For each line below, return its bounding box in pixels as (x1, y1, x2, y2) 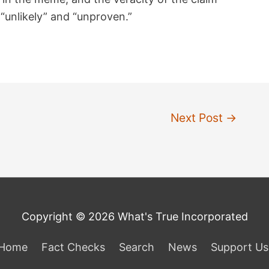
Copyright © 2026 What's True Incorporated (21, 210, 248, 223)
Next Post (171, 110, 226, 125)
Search (119, 241, 154, 254)
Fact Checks (41, 241, 105, 254)
